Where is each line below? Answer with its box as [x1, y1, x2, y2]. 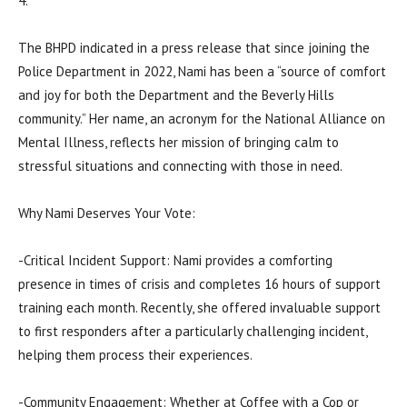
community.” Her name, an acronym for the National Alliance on [18, 110, 385, 127]
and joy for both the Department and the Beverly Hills [18, 86, 334, 104]
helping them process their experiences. [18, 346, 253, 363]
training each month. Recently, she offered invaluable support [18, 299, 381, 316]
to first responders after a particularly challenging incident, [18, 323, 367, 340]
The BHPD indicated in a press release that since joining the [18, 39, 370, 56]
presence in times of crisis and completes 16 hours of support [18, 275, 381, 293]
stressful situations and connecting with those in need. [18, 157, 342, 174]
